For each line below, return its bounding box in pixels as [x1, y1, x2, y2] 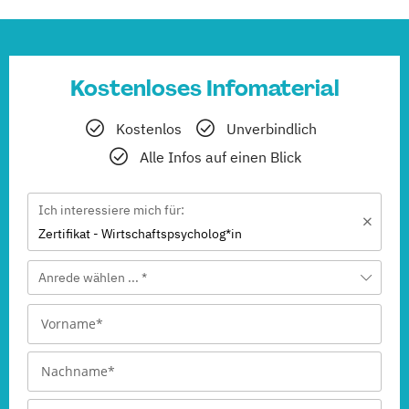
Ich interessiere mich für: [38, 202, 184, 219]
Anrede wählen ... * [38, 269, 147, 287]
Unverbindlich [225, 120, 317, 139]
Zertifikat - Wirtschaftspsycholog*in [38, 225, 242, 243]
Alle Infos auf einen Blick [140, 148, 301, 167]
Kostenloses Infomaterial [69, 74, 340, 103]
